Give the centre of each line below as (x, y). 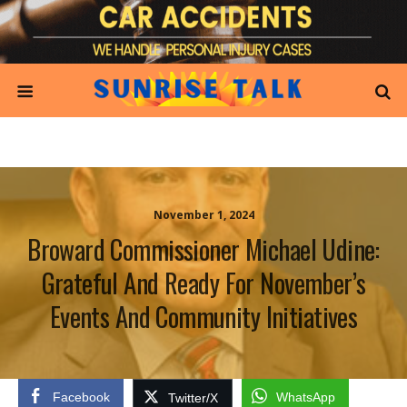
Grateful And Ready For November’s (203, 283)
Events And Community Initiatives (203, 316)
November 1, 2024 (203, 215)
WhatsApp (306, 397)
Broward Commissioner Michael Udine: (203, 249)
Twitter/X (193, 398)
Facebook (81, 397)
